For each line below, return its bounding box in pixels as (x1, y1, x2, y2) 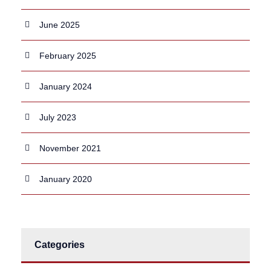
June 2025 (39, 19, 80, 30)
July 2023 (39, 112, 76, 122)
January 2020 (39, 174, 92, 184)
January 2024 (39, 81, 92, 91)
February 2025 (39, 50, 96, 60)
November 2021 (39, 143, 101, 153)
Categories (34, 239, 85, 250)
